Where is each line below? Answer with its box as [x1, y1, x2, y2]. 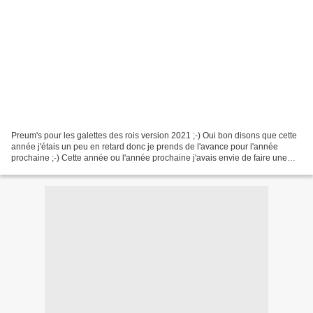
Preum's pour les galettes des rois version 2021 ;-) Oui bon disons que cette [11, 130, 297, 140]
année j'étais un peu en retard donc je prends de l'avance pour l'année [11, 141, 278, 152]
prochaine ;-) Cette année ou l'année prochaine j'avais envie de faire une [11, 152, 287, 163]
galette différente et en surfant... [11, 163, 130, 174]
